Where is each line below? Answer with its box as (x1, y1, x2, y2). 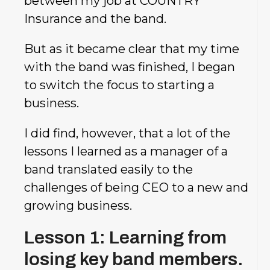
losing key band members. (24, 249, 243, 269)
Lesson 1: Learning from (24, 227, 227, 247)
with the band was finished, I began (24, 59, 235, 74)
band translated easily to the (24, 162, 193, 177)
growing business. (24, 198, 132, 213)
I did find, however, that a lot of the (24, 125, 230, 140)
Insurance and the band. (24, 11, 166, 26)
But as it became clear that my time (24, 41, 239, 56)
